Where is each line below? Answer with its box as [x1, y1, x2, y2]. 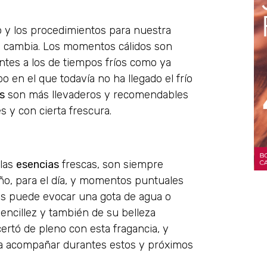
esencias [16, 158, 59, 172]
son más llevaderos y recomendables [5, 88, 188, 101]
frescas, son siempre [59, 158, 163, 172]
